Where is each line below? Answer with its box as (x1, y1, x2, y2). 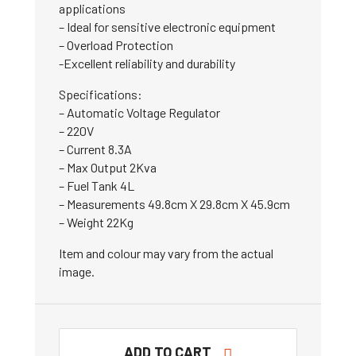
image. (59, 264, 95, 280)
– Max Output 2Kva (59, 160, 157, 176)
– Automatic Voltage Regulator (59, 105, 220, 121)
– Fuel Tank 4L (59, 178, 134, 194)
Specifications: (59, 87, 142, 103)
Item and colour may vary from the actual (59, 246, 273, 261)
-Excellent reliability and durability (59, 56, 235, 72)
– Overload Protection (59, 37, 173, 53)
